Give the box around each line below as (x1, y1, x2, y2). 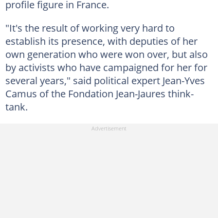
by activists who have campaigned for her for (5, 60, 207, 74)
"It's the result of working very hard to (5, 20, 175, 35)
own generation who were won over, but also (5, 47, 208, 61)
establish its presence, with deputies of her (5, 34, 198, 48)
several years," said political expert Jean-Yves (5, 73, 205, 87)
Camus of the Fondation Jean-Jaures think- (5, 86, 194, 100)
